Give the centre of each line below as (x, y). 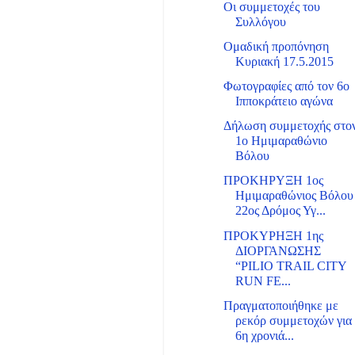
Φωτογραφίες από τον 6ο (287, 87)
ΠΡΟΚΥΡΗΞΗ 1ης (274, 236)
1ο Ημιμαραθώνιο (282, 141)
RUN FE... (263, 281)
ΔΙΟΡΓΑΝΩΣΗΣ (279, 251)
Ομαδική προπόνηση (277, 47)
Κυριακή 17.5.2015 (285, 62)
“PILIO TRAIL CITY (291, 266)
